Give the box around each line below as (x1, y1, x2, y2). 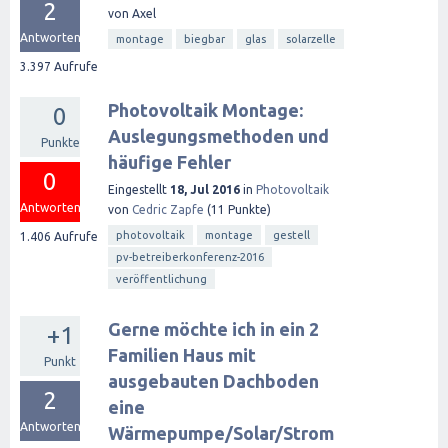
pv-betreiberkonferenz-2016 (116, 251, 264, 263)
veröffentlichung (116, 273, 207, 285)
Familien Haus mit (108, 345, 256, 365)
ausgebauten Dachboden (108, 371, 319, 391)
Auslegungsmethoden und (108, 126, 329, 146)
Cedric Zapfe (132, 203, 204, 216)
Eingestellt (108, 183, 167, 196)
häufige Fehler (108, 152, 231, 172)
